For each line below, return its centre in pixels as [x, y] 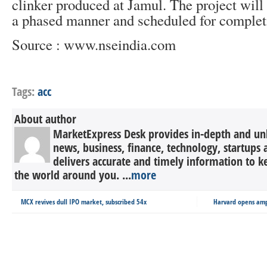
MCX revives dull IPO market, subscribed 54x [84, 202]
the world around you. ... [73, 175]
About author [45, 119]
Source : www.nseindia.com [94, 44]
